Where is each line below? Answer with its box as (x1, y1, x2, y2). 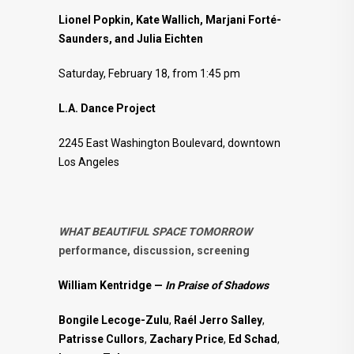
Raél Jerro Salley (174, 313, 262, 326)
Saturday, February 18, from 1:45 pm (58, 66, 240, 80)
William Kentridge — (58, 278, 165, 292)
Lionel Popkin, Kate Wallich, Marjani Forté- (58, 13, 281, 26)
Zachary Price (149, 332, 224, 345)
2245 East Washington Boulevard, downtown (58, 136, 281, 149)
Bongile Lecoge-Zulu (58, 313, 169, 326)
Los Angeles (58, 155, 119, 168)
